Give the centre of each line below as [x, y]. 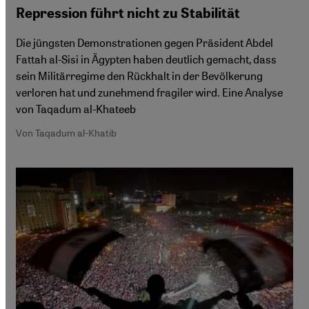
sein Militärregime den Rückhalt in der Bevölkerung [139, 76]
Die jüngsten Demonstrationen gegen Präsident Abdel [144, 42]
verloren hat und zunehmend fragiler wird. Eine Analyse [149, 92]
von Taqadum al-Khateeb [76, 109]
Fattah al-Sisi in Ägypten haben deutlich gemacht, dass [146, 59]
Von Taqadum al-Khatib [66, 132]
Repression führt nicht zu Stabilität [128, 13]
